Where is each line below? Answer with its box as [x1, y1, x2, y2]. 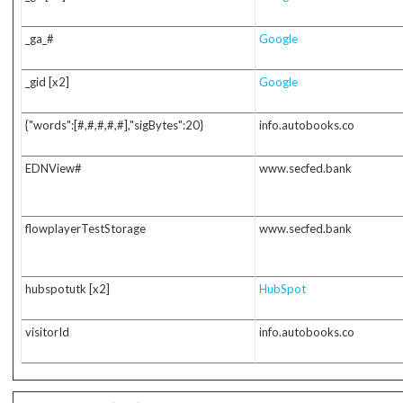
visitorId [24, 325, 69, 339]
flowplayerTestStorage [24, 221, 146, 236]
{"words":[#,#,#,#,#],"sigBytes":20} [24, 118, 203, 132]
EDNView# [24, 161, 82, 175]
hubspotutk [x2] [24, 282, 110, 296]
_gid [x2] [24, 75, 69, 89]
